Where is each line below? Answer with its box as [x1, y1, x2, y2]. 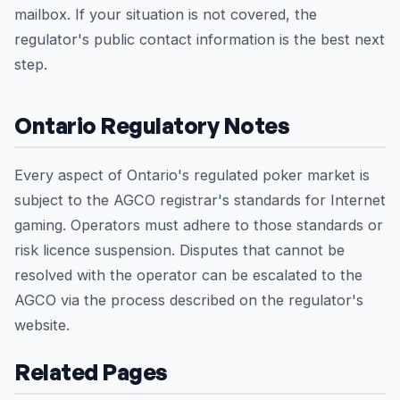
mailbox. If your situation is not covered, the [14, 5, 317, 23]
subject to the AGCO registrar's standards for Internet [14, 191, 386, 209]
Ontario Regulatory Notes [14, 112, 290, 139]
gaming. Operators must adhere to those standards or [14, 216, 383, 234]
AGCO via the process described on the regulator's [14, 291, 363, 309]
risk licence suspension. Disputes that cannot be [14, 241, 345, 259]
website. [14, 316, 70, 334]
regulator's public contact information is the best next [14, 30, 385, 48]
